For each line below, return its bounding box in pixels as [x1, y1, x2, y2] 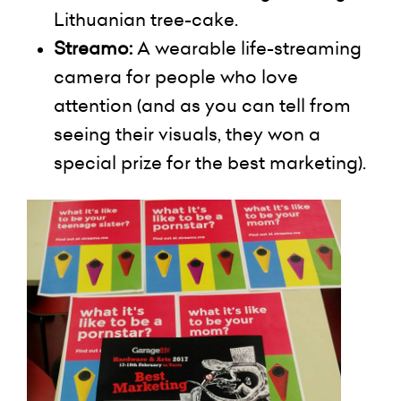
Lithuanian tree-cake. [54, 7, 238, 33]
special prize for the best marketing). [54, 150, 366, 176]
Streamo [54, 36, 129, 62]
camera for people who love [54, 64, 298, 90]
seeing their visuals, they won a [54, 122, 320, 148]
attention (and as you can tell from [54, 93, 351, 119]
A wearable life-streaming [132, 36, 362, 62]
